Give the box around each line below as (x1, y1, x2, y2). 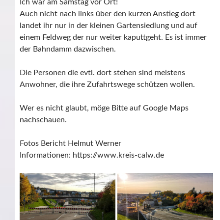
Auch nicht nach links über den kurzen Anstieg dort (20, 9, 195, 18)
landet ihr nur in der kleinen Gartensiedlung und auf (20, 21, 197, 29)
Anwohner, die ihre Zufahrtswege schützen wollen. (20, 80, 195, 88)
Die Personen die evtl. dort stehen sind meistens (20, 68, 185, 77)
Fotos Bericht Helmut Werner (20, 139, 121, 147)
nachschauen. (20, 115, 67, 124)
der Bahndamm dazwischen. (20, 45, 116, 53)
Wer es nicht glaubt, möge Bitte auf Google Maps (20, 104, 189, 112)
